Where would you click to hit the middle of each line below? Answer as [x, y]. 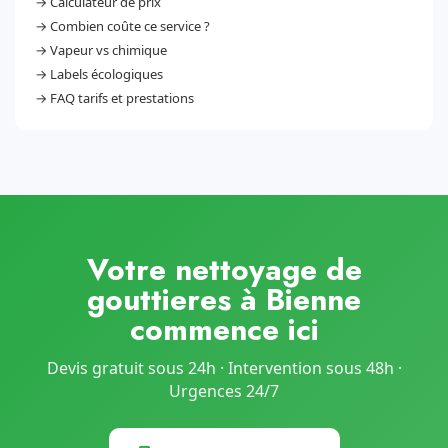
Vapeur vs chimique [108, 50]
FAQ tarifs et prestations [122, 98]
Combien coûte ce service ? [130, 26]
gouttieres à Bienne [224, 299]
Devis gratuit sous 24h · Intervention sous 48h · [224, 368]
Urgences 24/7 [224, 391]
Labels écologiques [106, 74]
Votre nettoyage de [224, 269]
